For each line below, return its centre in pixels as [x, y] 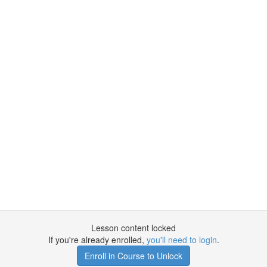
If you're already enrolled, [97, 240]
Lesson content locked [133, 228]
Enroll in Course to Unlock [133, 256]
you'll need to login [181, 240]
